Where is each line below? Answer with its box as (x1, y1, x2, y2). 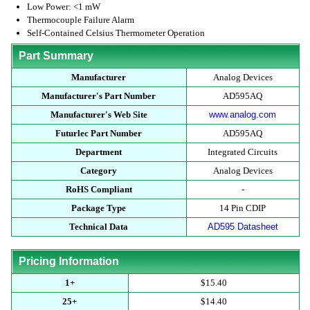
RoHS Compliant (65, 184, 132, 194)
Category (80, 165, 117, 176)
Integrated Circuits (208, 147, 277, 157)
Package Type (71, 203, 126, 213)
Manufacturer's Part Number (42, 91, 156, 101)
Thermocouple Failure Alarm (27, 15, 135, 25)
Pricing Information (18, 255, 119, 267)
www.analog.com (209, 109, 276, 120)
